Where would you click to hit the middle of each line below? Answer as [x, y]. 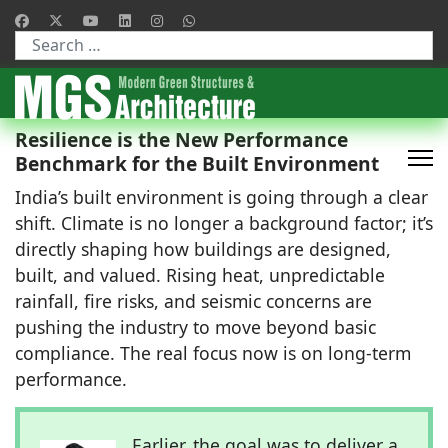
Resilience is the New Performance [181, 139]
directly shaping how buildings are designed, [203, 248]
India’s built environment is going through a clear [221, 196]
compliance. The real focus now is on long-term [213, 352]
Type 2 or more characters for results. [140, 69]
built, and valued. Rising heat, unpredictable [200, 274]
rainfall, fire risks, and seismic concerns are [193, 300]
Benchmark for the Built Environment [197, 163]
